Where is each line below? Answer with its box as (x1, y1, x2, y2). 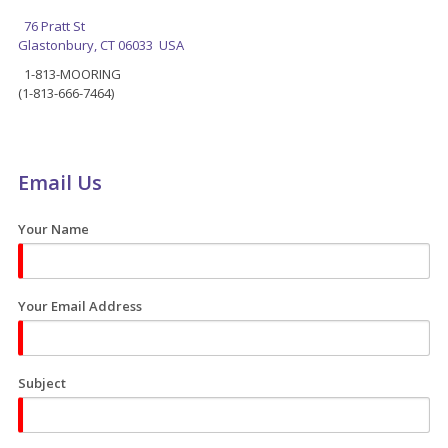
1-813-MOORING (18, 64, 121, 83)
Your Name (18, 220, 89, 239)
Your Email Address (18, 297, 142, 316)
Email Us (18, 168, 102, 196)
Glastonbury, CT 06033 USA (18, 35, 184, 54)
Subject (18, 374, 66, 393)
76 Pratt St (24, 16, 85, 35)
